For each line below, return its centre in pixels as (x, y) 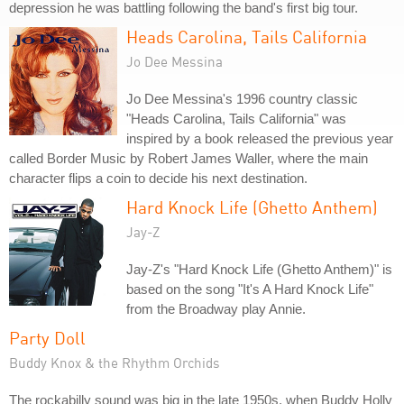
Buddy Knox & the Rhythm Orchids (115, 363)
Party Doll (47, 338)
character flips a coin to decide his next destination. (158, 178)
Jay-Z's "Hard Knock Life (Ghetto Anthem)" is (259, 269)
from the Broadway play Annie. (216, 309)
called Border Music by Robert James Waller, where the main (188, 158)
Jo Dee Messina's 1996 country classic (242, 99)
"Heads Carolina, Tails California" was (236, 119)
